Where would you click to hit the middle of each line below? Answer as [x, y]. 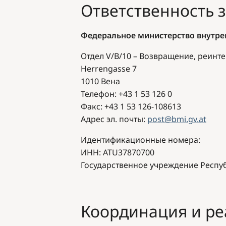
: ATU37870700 [127, 152]
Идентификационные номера [139, 139]
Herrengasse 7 [110, 68]
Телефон [98, 94]
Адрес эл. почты [112, 119]
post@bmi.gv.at [177, 119]
